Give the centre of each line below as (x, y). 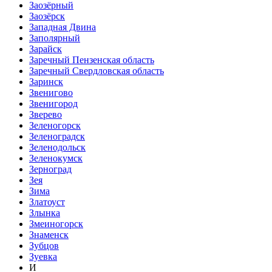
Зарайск (46, 49)
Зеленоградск (57, 136)
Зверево (46, 114)
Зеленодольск (57, 147)
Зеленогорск (55, 125)
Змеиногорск (56, 223)
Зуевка (43, 256)
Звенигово (51, 92)
